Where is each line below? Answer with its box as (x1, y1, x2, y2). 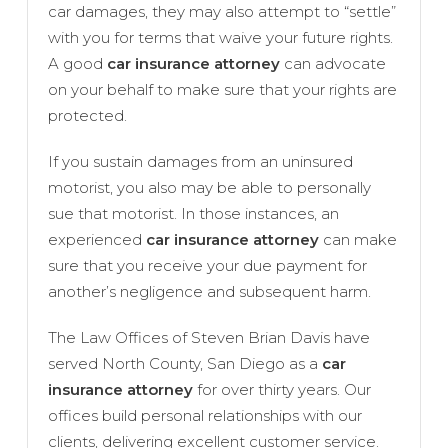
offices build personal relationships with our (47, 405, 362, 425)
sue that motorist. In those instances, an (47, 203, 339, 223)
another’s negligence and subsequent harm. (47, 281, 371, 301)
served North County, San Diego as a (47, 353, 322, 373)
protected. (47, 105, 127, 125)
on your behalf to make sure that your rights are (47, 79, 397, 99)
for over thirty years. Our (192, 379, 371, 399)
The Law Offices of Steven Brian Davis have (47, 327, 370, 347)
